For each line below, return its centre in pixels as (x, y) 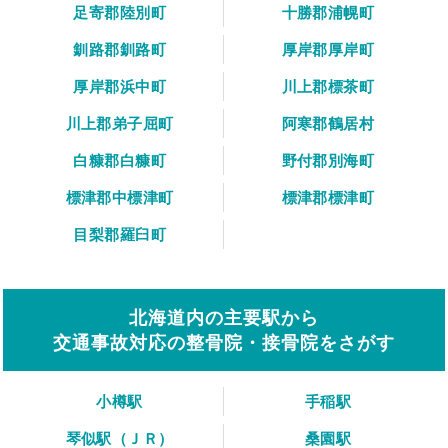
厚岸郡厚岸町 (328, 49)
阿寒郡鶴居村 (328, 123)
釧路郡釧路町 (119, 49)
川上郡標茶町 (328, 86)
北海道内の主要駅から (224, 317)
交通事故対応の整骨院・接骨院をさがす (224, 342)
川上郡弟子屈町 (119, 123)
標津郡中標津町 (119, 197)
